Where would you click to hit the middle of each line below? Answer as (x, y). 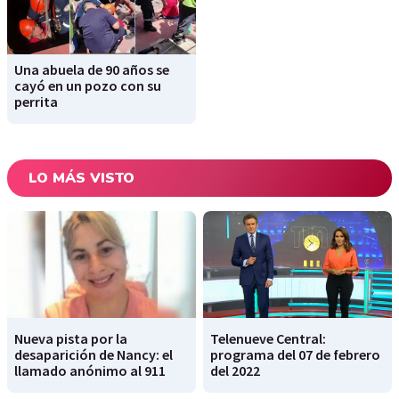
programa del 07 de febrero (295, 354)
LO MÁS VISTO (81, 179)
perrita (36, 102)
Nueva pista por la (71, 338)
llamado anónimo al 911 (90, 370)
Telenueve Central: (268, 338)
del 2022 (235, 370)
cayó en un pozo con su (88, 86)
